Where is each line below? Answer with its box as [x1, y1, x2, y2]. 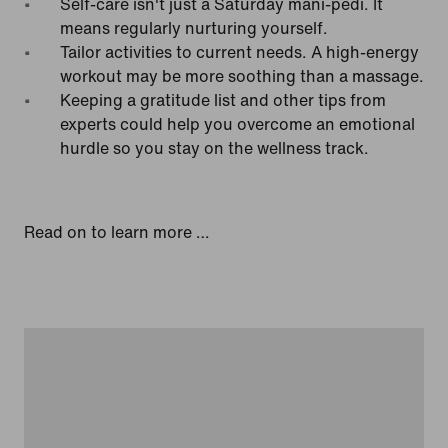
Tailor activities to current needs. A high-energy [60, 40, 419, 64]
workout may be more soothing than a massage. [60, 64, 424, 88]
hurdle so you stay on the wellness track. [60, 136, 369, 160]
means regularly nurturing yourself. [60, 16, 328, 40]
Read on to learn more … [24, 220, 209, 244]
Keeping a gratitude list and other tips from [60, 88, 386, 112]
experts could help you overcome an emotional [60, 112, 415, 136]
